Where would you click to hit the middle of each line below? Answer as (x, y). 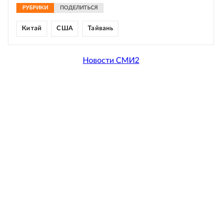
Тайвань (100, 29)
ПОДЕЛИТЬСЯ (79, 8)
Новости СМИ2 (111, 60)
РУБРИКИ (35, 8)
